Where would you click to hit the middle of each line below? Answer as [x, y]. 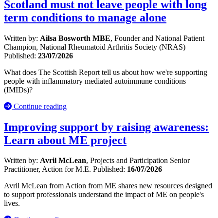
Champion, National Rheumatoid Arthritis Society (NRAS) [95, 47]
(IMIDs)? [18, 90]
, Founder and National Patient [157, 38]
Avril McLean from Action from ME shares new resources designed [108, 186]
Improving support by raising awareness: [106, 127]
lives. [12, 203]
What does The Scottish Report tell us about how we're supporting [106, 72]
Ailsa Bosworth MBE [75, 38]
